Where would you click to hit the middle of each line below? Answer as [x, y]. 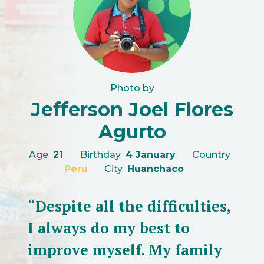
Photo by [132, 88]
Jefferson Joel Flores [132, 109]
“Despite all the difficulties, [129, 206]
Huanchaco [155, 169]
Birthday [100, 154]
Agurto [132, 131]
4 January [151, 154]
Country [211, 154]
